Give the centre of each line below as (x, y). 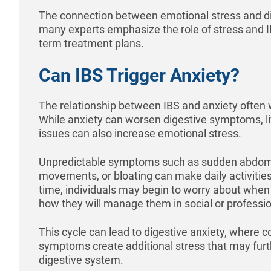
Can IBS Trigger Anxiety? (139, 75)
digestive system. (81, 260)
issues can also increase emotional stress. (140, 133)
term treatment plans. (91, 43)
